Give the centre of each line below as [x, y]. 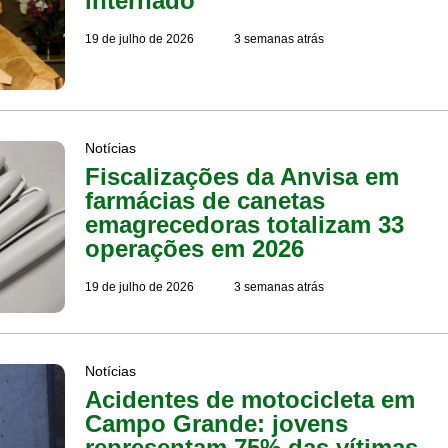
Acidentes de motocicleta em [250, 400]
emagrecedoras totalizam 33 [245, 224]
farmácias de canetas [205, 200]
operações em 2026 [195, 248]
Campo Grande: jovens [217, 424]
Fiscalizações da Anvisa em [242, 176]
